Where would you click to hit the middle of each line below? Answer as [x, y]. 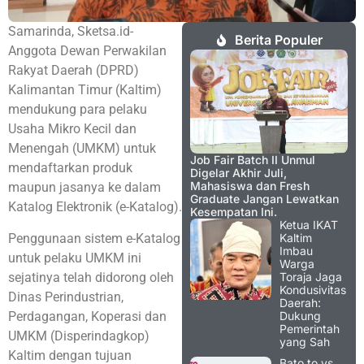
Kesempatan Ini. [234, 211]
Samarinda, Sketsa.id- [71, 32]
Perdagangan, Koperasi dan [87, 316]
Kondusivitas [313, 289]
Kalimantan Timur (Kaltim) [85, 90]
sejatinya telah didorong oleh [91, 277]
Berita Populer [278, 40]
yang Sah [305, 341]
